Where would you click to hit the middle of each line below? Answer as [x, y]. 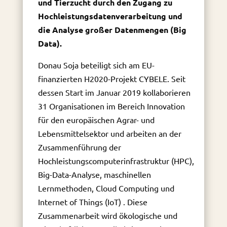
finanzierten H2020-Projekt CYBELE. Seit [111, 78]
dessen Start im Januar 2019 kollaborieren [114, 92]
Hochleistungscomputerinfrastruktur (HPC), [116, 160]
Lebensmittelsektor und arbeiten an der [109, 133]
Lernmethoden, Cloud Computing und [106, 188]
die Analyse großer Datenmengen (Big [112, 29]
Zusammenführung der [79, 147]
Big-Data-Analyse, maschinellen [94, 174]
